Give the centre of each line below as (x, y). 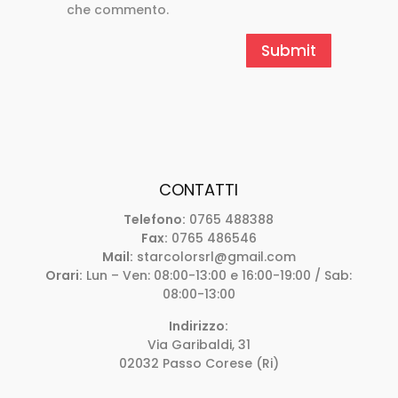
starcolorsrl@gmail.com (214, 257)
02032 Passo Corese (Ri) (199, 364)
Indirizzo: (199, 326)
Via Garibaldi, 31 (199, 345)
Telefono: (155, 220)
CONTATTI (199, 190)
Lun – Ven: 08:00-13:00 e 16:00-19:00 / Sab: (218, 276)
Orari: (64, 276)
